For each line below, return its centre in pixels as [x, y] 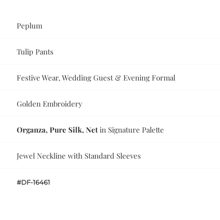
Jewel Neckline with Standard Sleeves [79, 155]
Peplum [30, 25]
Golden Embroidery [50, 103]
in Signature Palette [131, 129]
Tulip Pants [35, 51]
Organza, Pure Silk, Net [57, 129]
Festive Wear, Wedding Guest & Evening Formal [96, 77]
